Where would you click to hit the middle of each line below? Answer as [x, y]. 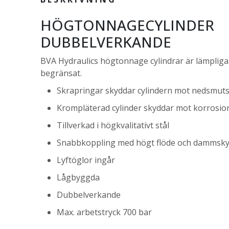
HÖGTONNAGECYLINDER [128, 25]
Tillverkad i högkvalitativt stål [113, 125]
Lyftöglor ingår [86, 160]
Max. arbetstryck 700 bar [105, 212]
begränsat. [61, 73]
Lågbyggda [78, 177]
